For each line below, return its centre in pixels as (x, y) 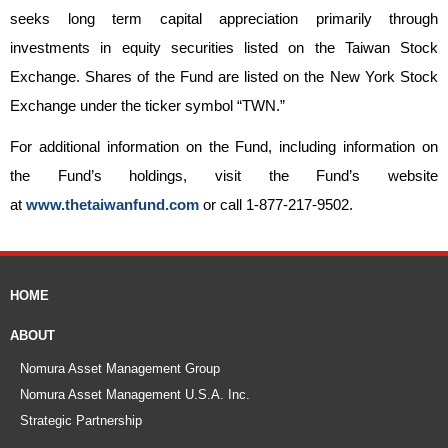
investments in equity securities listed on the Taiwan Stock (224, 47)
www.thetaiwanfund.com (112, 204)
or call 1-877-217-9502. (276, 204)
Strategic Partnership (81, 420)
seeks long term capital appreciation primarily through (224, 18)
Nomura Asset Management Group (120, 368)
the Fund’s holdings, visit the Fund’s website (224, 175)
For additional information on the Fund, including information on (224, 146)
